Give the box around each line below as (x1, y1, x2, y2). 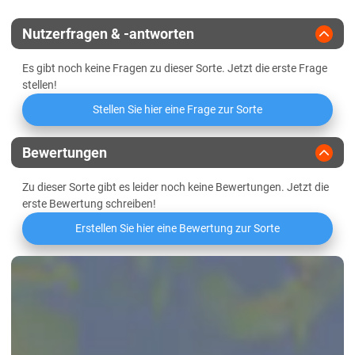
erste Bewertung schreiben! (22, 197, 156, 210)
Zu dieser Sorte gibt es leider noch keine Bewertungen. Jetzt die (22, 181, 329, 193)
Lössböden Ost (33, 2, 108, 14)
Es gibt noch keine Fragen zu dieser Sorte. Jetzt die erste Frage (22, 62, 327, 74)
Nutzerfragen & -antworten (22, 25, 194, 42)
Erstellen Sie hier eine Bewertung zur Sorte (75, 222, 280, 235)
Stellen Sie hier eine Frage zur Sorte (93, 103, 262, 116)
